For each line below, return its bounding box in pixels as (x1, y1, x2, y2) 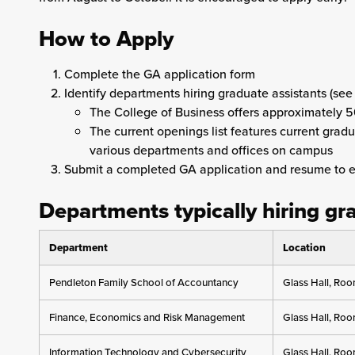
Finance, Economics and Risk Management (48, 310, 245, 325)
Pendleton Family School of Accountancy (48, 275, 239, 290)
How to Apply (38, 22, 174, 55)
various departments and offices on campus (89, 141, 333, 158)
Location (282, 240, 326, 255)
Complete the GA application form (63, 65, 255, 82)
